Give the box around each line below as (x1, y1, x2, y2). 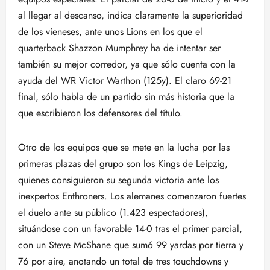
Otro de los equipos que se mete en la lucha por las (18, 140, 230, 154)
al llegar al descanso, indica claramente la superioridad (18, 8, 243, 22)
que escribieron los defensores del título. (18, 106, 189, 120)
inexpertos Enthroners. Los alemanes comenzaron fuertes (18, 189, 246, 203)
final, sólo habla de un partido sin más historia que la (18, 90, 234, 104)
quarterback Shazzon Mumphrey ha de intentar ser (18, 41, 221, 55)
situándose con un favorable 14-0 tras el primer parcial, (18, 222, 242, 236)
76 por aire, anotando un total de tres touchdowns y (18, 254, 228, 268)
